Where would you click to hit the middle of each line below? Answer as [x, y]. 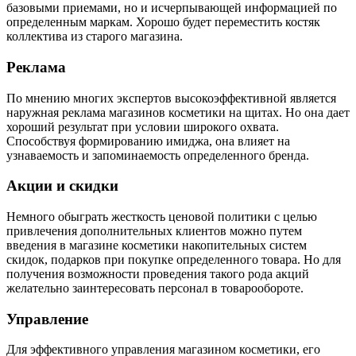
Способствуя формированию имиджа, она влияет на [148, 141]
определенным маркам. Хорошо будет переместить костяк [163, 22]
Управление [47, 319]
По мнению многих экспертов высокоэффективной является [171, 98]
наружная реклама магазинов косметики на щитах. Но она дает [178, 112]
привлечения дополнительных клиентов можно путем [154, 231]
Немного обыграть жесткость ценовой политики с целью [162, 217]
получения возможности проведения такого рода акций [158, 274]
